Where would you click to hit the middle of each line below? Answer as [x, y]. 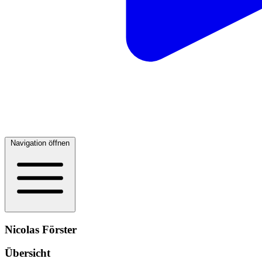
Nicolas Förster [41, 229]
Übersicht [27, 253]
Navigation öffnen [40, 143]
